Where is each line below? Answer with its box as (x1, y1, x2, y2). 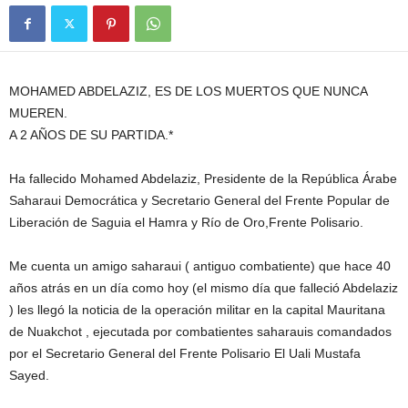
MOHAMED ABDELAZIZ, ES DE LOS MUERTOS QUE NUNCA (9, 84, 367, 98)
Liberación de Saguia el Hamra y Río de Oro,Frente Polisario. (9, 215, 363, 229)
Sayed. (9, 368, 49, 382)
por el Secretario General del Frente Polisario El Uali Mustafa (9, 346, 361, 361)
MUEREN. (9, 106, 67, 120)
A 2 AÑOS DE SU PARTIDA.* (9, 127, 173, 142)
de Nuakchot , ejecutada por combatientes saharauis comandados (9, 324, 392, 339)
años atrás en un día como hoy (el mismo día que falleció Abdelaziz (9, 280, 398, 295)
